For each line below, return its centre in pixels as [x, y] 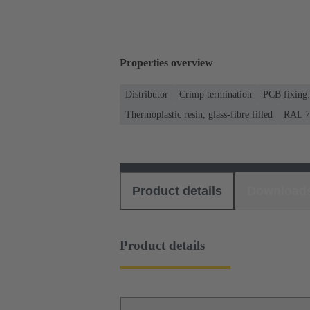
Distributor [147, 94]
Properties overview [166, 63]
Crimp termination [216, 94]
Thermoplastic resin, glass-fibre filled [199, 114]
